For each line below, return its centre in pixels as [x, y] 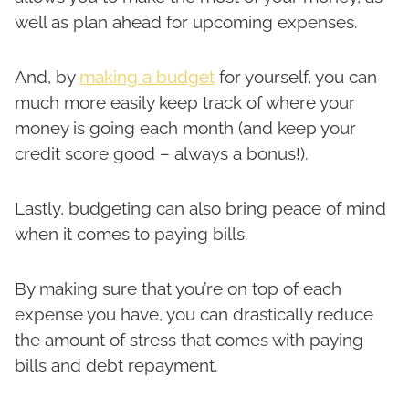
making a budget [147, 77]
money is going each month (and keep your [185, 128]
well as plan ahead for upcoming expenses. [186, 22]
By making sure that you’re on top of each [178, 289]
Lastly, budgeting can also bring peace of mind [200, 209]
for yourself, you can [296, 77]
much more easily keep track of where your [185, 103]
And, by [47, 77]
